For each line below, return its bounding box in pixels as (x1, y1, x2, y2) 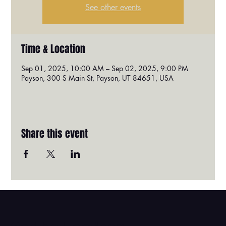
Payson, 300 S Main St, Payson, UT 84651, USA (21, 73, 174, 83)
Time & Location (21, 41, 86, 56)
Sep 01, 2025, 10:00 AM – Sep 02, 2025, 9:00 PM (21, 64, 189, 73)
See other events (85, 2, 141, 13)
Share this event (21, 126, 88, 141)
